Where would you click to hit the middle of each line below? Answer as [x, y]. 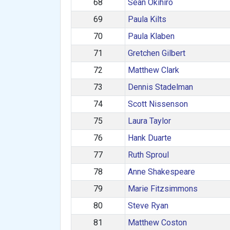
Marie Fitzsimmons [162, 189]
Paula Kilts [147, 19]
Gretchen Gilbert [156, 53]
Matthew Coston [157, 223]
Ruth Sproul [148, 155]
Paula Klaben [151, 36]
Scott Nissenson [158, 104]
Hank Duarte [149, 138]
